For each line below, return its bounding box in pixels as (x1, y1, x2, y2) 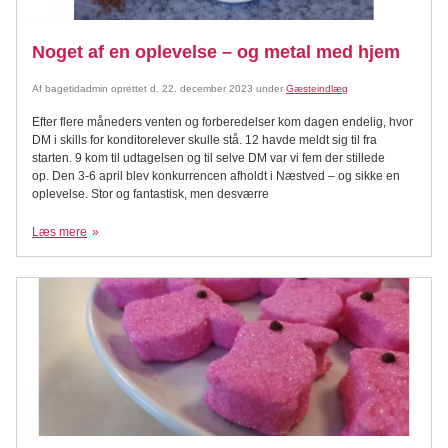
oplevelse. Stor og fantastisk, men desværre (32, 187, 269, 201)
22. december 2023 (162, 83, 253, 94)
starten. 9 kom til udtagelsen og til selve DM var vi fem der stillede (32, 151, 385, 165)
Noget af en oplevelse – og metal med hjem (32, 42, 400, 62)
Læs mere (32, 225, 87, 239)
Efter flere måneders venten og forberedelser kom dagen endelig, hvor (32, 115, 413, 129)
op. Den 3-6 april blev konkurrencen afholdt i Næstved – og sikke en (32, 169, 400, 183)
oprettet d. (108, 83, 162, 94)
